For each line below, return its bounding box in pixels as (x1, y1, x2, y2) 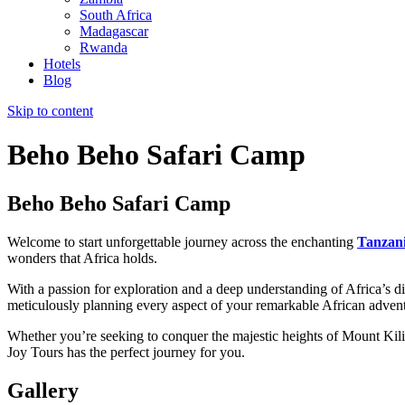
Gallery (7, 378, 79, 402)
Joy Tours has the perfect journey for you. (7, 344, 245, 360)
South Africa (80, 7, 152, 23)
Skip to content (7, 103, 93, 118)
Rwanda (80, 40, 127, 55)
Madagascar (80, 24, 148, 39)
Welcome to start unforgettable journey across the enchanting (7, 233, 357, 250)
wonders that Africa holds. (7, 250, 157, 266)
